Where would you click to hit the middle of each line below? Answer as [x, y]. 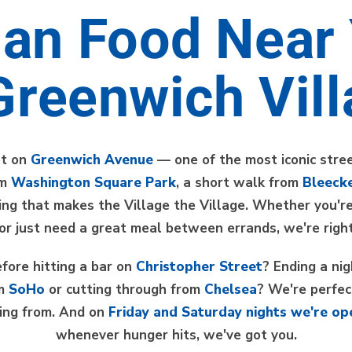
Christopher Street [199, 267]
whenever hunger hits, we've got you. [176, 335]
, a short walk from [239, 183]
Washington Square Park [93, 183]
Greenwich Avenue [92, 160]
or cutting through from [125, 290]
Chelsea [231, 290]
